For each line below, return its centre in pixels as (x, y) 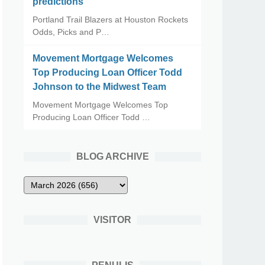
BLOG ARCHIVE (112, 156)
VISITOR (112, 220)
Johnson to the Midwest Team (99, 87)
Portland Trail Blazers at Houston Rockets (110, 20)
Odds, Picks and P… (71, 32)
